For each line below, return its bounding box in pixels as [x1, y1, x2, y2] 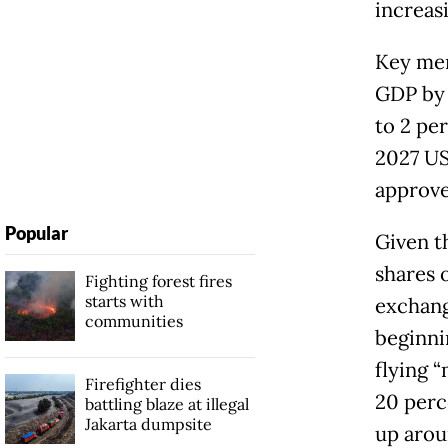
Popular [4, 221, 68, 244]
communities [84, 310, 183, 331]
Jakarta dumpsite [84, 413, 212, 434]
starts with [84, 290, 164, 311]
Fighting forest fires [84, 270, 232, 291]
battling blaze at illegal [84, 393, 249, 414]
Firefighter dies [84, 373, 201, 394]
